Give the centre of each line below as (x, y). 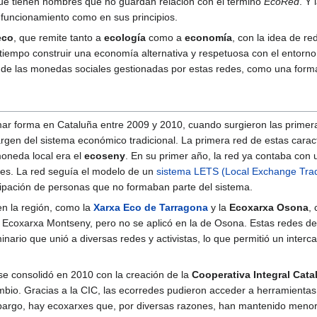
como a (165, 37)
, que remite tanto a (59, 37)
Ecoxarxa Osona (269, 207)
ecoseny (105, 155)
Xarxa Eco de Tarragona (151, 207)
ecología (125, 37)
